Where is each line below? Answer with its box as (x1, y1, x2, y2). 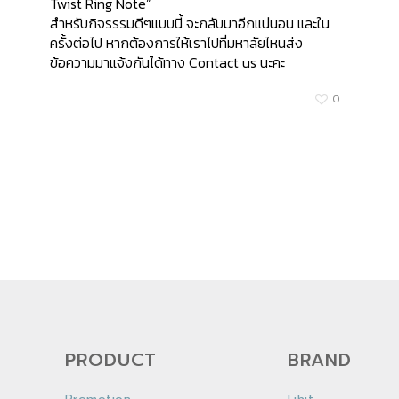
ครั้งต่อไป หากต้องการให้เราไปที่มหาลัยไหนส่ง (50, 32, 303, 53)
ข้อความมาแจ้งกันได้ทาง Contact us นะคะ (50, 52, 285, 73)
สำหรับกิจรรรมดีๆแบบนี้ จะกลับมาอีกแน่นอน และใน (50, 12, 330, 34)
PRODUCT (64, 346, 157, 373)
